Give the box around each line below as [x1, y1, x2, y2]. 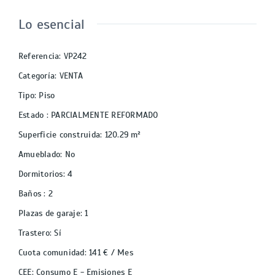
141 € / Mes [89, 247, 133, 258]
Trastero [18, 228, 50, 239]
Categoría [18, 71, 55, 82]
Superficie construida [18, 130, 101, 141]
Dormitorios [18, 169, 63, 180]
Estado [18, 110, 47, 121]
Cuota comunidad [18, 247, 85, 258]
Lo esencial [18, 16, 85, 33]
